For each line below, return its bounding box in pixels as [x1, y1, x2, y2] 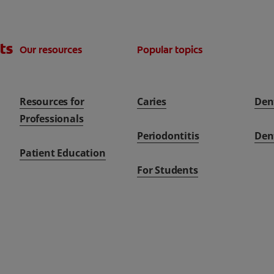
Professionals [19, 111, 84, 125]
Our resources [19, 43, 82, 56]
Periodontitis [136, 128, 199, 143]
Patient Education [19, 146, 106, 160]
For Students [136, 163, 198, 177]
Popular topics [136, 43, 202, 56]
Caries [136, 94, 166, 108]
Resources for [19, 94, 84, 108]
